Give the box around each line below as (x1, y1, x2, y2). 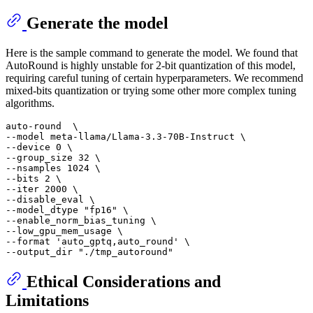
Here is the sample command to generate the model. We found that (6, 46, 298, 59)
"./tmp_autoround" (78, 246, 173, 257)
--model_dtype (6, 204, 84, 215)
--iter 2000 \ (6, 183, 78, 194)
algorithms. (6, 96, 54, 109)
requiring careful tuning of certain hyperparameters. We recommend (6, 71, 303, 84)
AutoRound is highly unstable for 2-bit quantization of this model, (6, 59, 296, 71)
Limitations (6, 291, 89, 310)
